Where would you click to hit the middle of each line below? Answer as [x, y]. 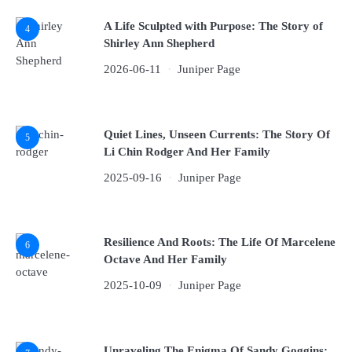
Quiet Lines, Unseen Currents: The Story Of [217, 134]
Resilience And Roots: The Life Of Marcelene [220, 242]
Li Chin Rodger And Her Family [187, 151]
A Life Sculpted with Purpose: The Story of [213, 26]
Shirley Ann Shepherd [159, 44]
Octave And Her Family [165, 260]
